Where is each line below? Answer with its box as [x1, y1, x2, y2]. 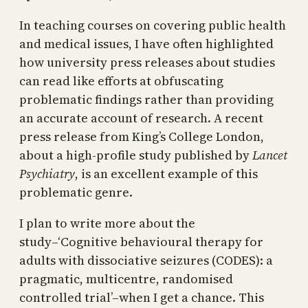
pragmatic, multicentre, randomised [19, 269, 233, 287]
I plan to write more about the [19, 214, 195, 232]
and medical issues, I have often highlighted [19, 34, 274, 52]
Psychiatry [19, 164, 75, 182]
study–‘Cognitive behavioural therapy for [19, 232, 263, 250]
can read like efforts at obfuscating [19, 71, 223, 89]
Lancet [252, 146, 287, 164]
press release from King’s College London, [19, 127, 264, 145]
